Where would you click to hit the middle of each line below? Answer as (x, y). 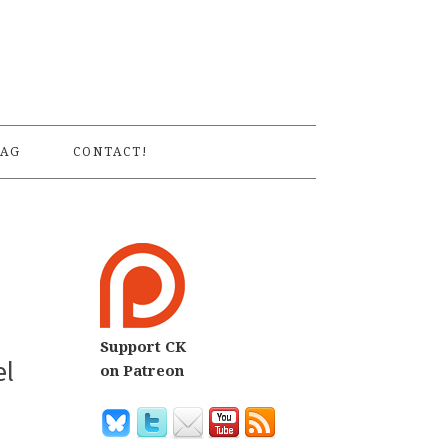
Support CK (143, 347)
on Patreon (142, 371)
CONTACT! (110, 152)
